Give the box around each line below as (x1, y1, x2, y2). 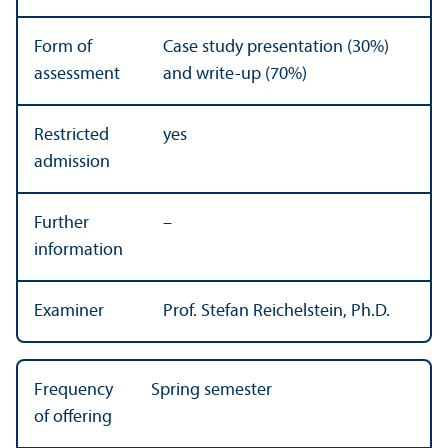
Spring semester (151, 381, 272, 401)
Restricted (34, 126, 109, 146)
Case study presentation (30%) (163, 38, 389, 58)
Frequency (34, 381, 113, 401)
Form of (34, 38, 92, 58)
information (34, 241, 123, 261)
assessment (34, 65, 120, 85)
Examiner (34, 302, 104, 322)
